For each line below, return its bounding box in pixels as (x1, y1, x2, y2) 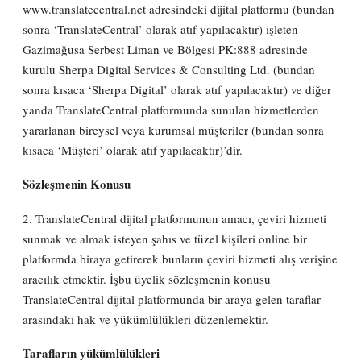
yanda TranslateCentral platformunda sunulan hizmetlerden (23, 101, 320, 118)
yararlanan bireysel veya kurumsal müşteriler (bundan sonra (23, 121, 325, 138)
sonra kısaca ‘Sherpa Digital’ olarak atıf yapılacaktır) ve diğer (23, 81, 332, 98)
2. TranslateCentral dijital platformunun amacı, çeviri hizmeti (23, 210, 327, 226)
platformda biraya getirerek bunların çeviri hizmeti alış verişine (23, 250, 338, 267)
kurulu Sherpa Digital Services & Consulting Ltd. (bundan (23, 60, 316, 77)
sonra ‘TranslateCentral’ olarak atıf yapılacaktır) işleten (23, 20, 299, 37)
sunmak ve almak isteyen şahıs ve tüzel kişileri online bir (23, 230, 308, 247)
